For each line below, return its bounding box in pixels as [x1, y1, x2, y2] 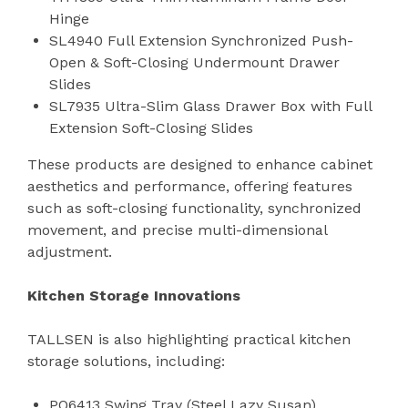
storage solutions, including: [27, 352, 225, 370]
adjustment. [27, 242, 112, 260]
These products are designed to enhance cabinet [27, 155, 372, 173]
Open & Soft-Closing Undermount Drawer [49, 53, 340, 71]
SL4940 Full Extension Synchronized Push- [49, 31, 353, 49]
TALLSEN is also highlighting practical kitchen [27, 330, 351, 348]
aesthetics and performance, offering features [27, 177, 352, 195]
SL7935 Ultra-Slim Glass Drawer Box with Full [49, 97, 372, 115]
